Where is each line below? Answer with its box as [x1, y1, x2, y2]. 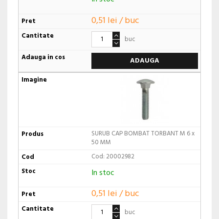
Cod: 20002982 [91, 151, 134, 162]
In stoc [91, 166, 114, 179]
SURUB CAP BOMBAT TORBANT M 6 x [91, 128, 195, 139]
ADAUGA [130, 55, 159, 66]
